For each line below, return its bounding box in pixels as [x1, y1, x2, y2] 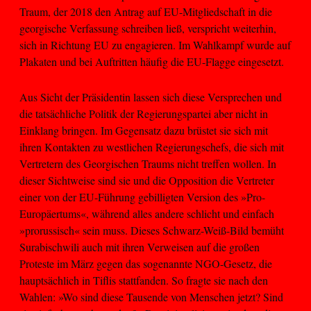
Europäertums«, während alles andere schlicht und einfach [19, 205, 274, 221]
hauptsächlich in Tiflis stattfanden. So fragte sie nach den [19, 272, 268, 287]
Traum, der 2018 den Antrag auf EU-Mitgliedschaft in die [19, 4, 272, 19]
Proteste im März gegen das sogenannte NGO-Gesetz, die [19, 255, 272, 271]
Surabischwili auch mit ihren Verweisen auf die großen [19, 239, 260, 254]
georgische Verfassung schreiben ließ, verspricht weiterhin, [19, 21, 276, 36]
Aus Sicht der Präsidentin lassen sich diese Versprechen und [19, 89, 282, 104]
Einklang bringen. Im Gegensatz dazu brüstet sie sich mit [19, 122, 268, 137]
